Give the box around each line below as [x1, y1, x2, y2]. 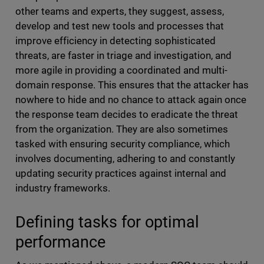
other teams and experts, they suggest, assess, [15, 5, 225, 18]
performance [15, 233, 110, 252]
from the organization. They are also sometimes [15, 123, 229, 136]
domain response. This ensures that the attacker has [15, 79, 249, 91]
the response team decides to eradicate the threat [15, 108, 239, 121]
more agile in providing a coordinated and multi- [15, 64, 228, 77]
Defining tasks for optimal [15, 213, 199, 232]
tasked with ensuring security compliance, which [15, 138, 230, 150]
